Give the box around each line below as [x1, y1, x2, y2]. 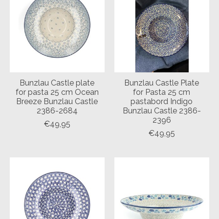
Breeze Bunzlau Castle [16, 96, 98, 106]
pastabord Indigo [131, 96, 193, 106]
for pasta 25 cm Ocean [16, 87, 99, 97]
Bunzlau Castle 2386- [122, 106, 201, 115]
